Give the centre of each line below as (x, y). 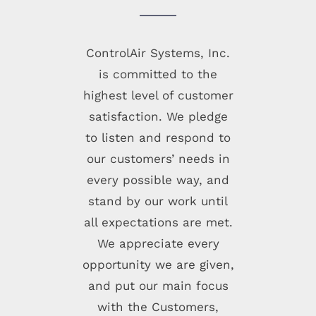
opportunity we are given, (158, 265)
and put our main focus (158, 286)
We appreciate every (158, 244)
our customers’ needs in (158, 159)
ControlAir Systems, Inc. (158, 53)
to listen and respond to (158, 138)
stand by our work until (158, 201)
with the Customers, (158, 307)
